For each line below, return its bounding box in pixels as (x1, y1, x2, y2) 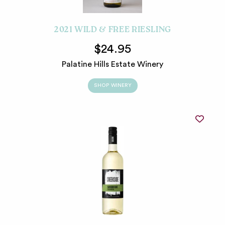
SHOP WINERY (93, 83, 132, 88)
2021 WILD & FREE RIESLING (54, 25, 171, 37)
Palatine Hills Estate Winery (62, 60, 163, 69)
